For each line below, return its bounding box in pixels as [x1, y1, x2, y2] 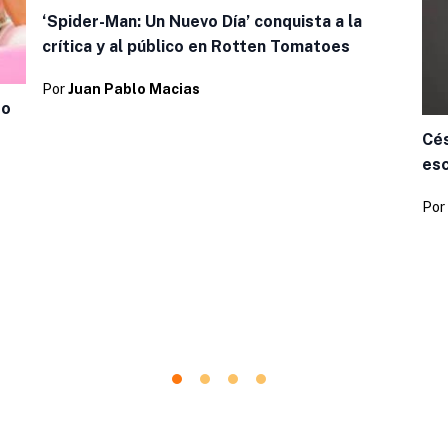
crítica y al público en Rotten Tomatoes [42, 37, 350, 57]
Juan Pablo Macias [68, 81, 200, 98]
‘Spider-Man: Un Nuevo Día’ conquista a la [42, 12, 362, 32]
